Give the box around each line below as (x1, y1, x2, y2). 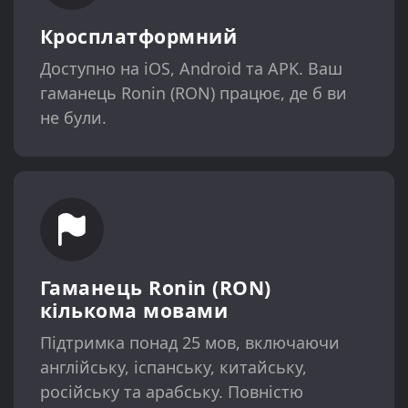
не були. (39, 107, 107, 129)
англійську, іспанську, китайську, (39, 355, 307, 378)
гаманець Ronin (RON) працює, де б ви (39, 82, 347, 105)
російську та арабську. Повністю (39, 380, 303, 403)
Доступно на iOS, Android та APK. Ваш (39, 57, 342, 80)
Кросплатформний (39, 23, 238, 50)
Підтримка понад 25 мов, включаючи (39, 331, 340, 353)
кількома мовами (39, 296, 229, 323)
